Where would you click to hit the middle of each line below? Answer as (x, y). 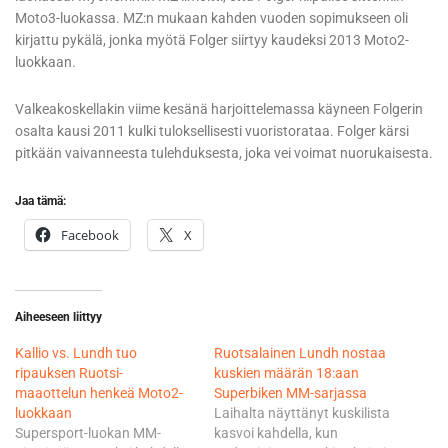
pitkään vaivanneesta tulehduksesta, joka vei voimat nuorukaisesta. (224, 153)
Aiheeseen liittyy (58, 317)
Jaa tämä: (40, 201)
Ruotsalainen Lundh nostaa (300, 353)
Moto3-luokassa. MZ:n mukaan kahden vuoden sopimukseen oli (211, 18)
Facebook (90, 235)
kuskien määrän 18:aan (286, 373)
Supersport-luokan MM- (88, 433)
